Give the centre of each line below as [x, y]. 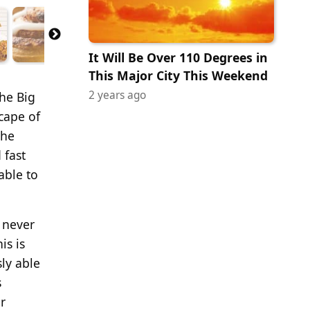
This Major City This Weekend [178, 75]
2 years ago [117, 95]
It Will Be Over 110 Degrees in [178, 57]
